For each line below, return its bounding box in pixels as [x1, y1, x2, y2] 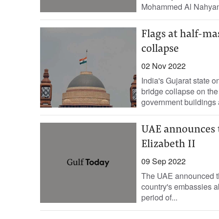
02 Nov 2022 [141, 60, 186, 71]
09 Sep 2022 [141, 155, 186, 167]
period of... [141, 192, 177, 203]
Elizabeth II [141, 139, 196, 150]
